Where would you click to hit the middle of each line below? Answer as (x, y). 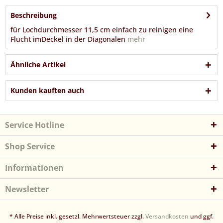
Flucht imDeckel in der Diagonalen (69, 39)
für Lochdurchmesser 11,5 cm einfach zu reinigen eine (102, 30)
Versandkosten (167, 217)
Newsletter (27, 189)
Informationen (34, 168)
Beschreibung (34, 15)
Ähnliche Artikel (38, 64)
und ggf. (201, 217)
